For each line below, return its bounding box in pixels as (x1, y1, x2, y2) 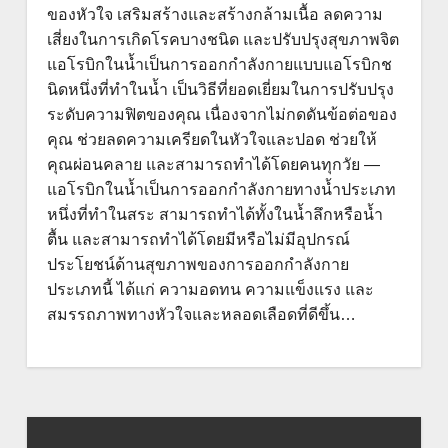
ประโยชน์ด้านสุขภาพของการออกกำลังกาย (46, 256, 349, 273)
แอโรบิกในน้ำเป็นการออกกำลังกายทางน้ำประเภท (46, 181, 396, 198)
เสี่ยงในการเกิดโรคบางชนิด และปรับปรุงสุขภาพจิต (46, 31, 399, 48)
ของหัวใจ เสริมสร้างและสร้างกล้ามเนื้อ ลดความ (46, 6, 383, 23)
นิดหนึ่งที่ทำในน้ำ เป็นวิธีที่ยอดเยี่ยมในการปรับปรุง (46, 81, 394, 98)
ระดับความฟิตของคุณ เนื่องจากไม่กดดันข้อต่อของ (46, 106, 397, 123)
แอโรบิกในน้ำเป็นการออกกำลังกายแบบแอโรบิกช (46, 56, 392, 73)
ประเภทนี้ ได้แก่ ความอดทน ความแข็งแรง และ (46, 281, 374, 298)
